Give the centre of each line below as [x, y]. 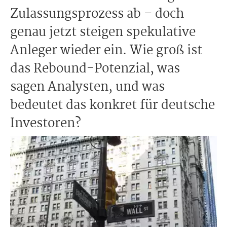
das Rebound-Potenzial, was [95, 69]
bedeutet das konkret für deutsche [112, 105]
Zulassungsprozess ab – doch [97, 14]
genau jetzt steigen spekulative [103, 32]
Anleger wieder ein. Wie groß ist [106, 51]
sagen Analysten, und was [87, 87]
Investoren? [46, 124]
